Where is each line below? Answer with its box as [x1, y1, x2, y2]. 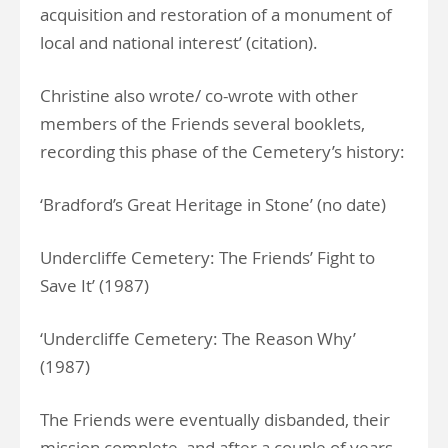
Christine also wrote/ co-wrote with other [40, 84, 358, 107]
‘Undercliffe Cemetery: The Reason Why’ [40, 327, 356, 350]
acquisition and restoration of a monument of [40, 3, 392, 26]
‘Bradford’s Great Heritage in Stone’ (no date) [40, 193, 386, 216]
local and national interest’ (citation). [40, 31, 318, 54]
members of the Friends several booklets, [40, 112, 365, 135]
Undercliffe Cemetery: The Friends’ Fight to [40, 246, 375, 269]
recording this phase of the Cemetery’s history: [40, 140, 405, 163]
